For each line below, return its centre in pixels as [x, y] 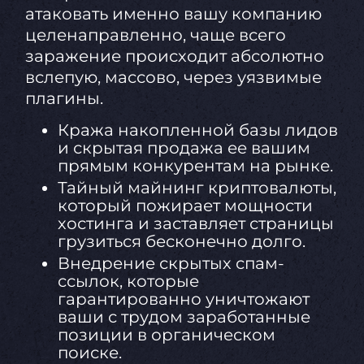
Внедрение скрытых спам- [171, 264]
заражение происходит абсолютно [174, 56]
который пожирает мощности [185, 206]
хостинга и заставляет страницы [195, 224]
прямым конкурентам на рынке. [195, 166]
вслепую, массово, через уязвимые [173, 78]
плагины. [64, 99]
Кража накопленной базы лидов [197, 130]
